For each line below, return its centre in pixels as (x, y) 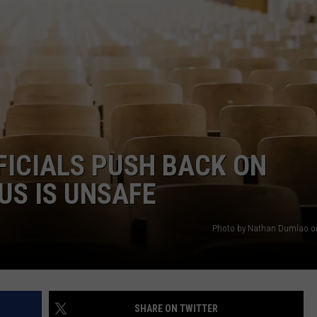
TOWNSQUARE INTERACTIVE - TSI (181, 64)
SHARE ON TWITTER (176, 309)
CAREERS (130, 29)
